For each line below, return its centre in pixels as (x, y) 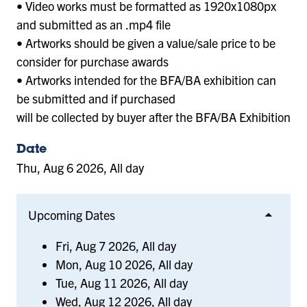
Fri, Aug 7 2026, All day (115, 245)
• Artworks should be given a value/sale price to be (146, 42)
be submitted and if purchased (97, 98)
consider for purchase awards (93, 61)
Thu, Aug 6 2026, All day (80, 168)
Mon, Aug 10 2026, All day (124, 264)
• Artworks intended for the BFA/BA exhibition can (146, 79)
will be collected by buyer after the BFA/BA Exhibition (153, 116)
